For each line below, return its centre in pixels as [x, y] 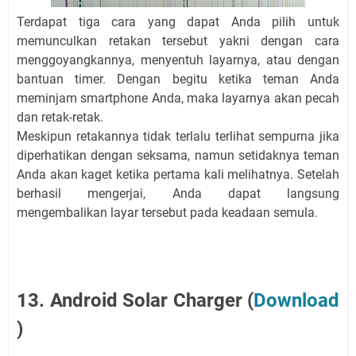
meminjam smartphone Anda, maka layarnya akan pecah [178, 99]
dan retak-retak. [60, 118]
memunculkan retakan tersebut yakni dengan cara [178, 41]
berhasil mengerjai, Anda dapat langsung [178, 194]
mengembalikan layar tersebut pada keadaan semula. [167, 213]
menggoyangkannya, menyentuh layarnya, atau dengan [178, 60]
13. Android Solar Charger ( [135, 301]
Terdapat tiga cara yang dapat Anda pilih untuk [178, 22]
